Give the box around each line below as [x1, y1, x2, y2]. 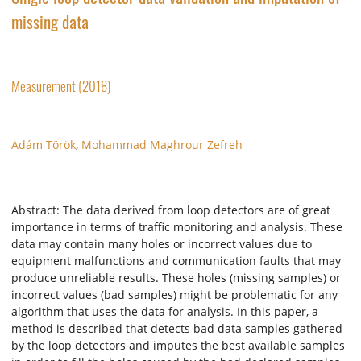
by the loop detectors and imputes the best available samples [11, 338, 345, 354]
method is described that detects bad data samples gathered [11, 321, 342, 337]
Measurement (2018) [11, 75, 110, 96]
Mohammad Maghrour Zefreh [81, 136, 243, 152]
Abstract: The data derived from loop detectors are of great [11, 202, 330, 218]
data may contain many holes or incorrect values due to [11, 236, 312, 252]
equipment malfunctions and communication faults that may [11, 253, 341, 269]
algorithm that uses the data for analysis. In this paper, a [11, 304, 318, 320]
